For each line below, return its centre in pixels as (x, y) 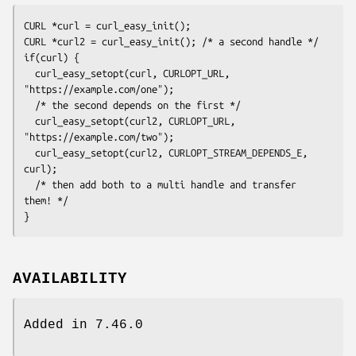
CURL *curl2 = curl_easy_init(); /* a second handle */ (171, 41)
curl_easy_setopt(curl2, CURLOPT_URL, (29, 120)
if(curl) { (52, 57)
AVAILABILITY (70, 279)
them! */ (46, 200)
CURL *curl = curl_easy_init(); (107, 25)
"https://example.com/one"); (99, 89)
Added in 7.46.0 (83, 325)
